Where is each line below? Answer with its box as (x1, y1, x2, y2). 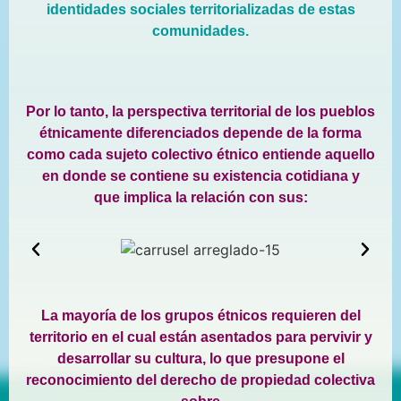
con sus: (244, 189, 308, 205)
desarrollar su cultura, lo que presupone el (56, 351, 345, 367)
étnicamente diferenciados (39, 124, 219, 141)
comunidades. (152, 23, 249, 39)
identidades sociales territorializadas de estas (46, 2, 355, 18)
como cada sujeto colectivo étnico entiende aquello (26, 146, 375, 162)
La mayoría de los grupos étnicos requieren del (40, 308, 361, 324)
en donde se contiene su (41, 167, 213, 183)
